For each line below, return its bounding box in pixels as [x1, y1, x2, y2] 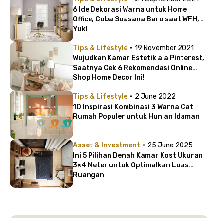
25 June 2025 [147, 141, 193, 149]
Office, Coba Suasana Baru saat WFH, [73, 15, 199, 23]
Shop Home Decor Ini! [73, 73, 145, 82]
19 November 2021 [135, 44, 194, 52]
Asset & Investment [73, 141, 140, 149]
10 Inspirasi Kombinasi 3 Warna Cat [73, 103, 193, 111]
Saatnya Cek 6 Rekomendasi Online [73, 64, 192, 72]
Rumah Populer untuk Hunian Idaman [73, 112, 200, 121]
